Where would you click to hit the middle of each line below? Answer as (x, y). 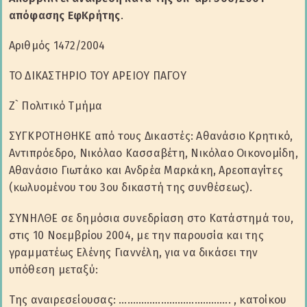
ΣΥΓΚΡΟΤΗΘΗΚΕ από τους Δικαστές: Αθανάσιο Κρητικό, (151, 136)
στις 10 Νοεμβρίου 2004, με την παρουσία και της (136, 235)
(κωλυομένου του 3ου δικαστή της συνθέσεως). (130, 188)
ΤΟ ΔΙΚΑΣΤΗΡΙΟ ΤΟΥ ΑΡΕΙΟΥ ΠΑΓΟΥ (97, 75)
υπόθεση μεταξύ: (53, 269)
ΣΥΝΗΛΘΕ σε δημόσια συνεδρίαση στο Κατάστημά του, (151, 218)
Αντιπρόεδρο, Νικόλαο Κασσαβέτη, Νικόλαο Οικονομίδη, (153, 153)
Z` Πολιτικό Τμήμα (56, 106)
